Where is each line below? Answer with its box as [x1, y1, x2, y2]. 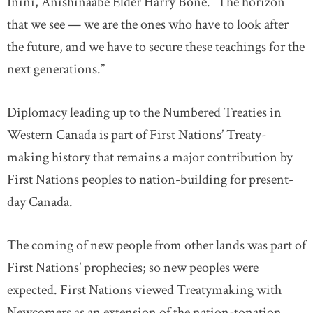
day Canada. [7, 193, 73, 211]
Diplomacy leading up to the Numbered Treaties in [7, 103, 282, 122]
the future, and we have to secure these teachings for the [7, 38, 305, 56]
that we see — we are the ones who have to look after [7, 15, 289, 34]
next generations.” [7, 60, 105, 78]
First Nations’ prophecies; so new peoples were [7, 259, 259, 277]
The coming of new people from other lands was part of [7, 236, 306, 254]
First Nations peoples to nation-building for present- [7, 170, 293, 189]
